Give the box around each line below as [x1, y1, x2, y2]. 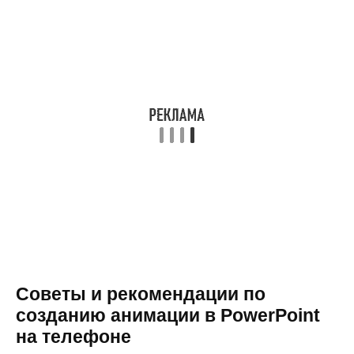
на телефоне [16, 326, 131, 347]
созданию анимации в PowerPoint [16, 304, 320, 326]
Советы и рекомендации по [16, 283, 265, 304]
